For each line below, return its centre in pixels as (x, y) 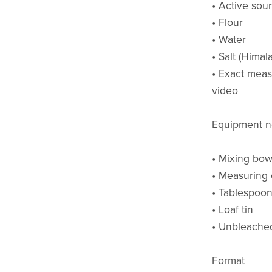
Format (228, 260)
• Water (229, 39)
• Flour (227, 22)
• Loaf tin (232, 209)
